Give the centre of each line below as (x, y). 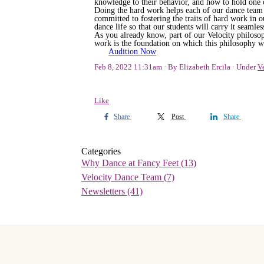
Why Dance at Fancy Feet (131, 163)
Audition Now (132, 51)
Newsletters (104, 191)
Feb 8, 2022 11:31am (128, 67)
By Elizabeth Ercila (199, 67)
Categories (101, 151)
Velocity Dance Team (123, 177)
